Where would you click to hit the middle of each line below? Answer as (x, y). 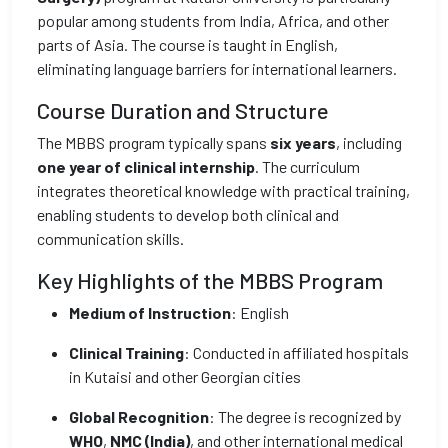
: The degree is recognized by (305, 416)
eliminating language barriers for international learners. (217, 68)
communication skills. (110, 238)
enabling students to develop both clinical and (188, 214)
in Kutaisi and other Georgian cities (185, 376)
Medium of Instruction (150, 312)
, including (369, 142)
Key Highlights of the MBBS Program (210, 280)
